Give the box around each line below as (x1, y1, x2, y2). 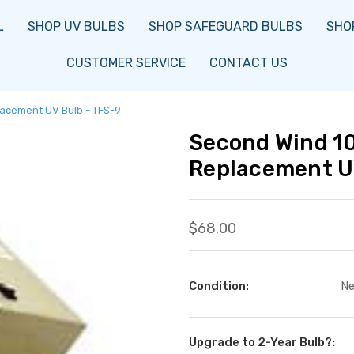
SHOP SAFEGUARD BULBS (148, 19, 303, 34)
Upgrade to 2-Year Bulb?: (189, 335, 335, 349)
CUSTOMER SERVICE (66, 55, 186, 70)
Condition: (189, 279, 249, 293)
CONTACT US (209, 55, 288, 70)
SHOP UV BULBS (27, 19, 125, 34)
